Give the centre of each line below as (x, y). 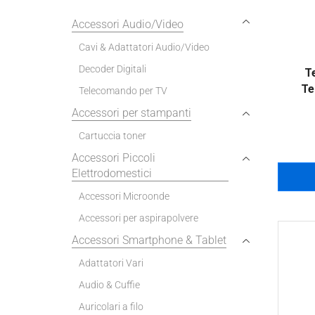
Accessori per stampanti (131, 112)
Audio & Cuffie (109, 284)
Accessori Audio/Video (128, 24)
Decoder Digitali (112, 69)
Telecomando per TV (123, 90)
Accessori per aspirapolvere (139, 218)
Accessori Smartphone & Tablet (149, 240)
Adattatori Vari (111, 263)
